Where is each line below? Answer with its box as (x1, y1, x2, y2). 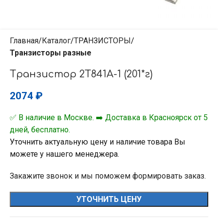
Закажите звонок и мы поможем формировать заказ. (10, 171, 206, 181)
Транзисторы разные (10, 48, 91, 57)
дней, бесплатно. (10, 125, 70, 134)
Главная (10, 36, 38, 45)
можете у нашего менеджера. (10, 149, 119, 159)
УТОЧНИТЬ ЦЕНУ (76, 195, 142, 204)
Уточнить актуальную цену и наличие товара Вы (10, 137, 185, 146)
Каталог (42, 36, 71, 45)
